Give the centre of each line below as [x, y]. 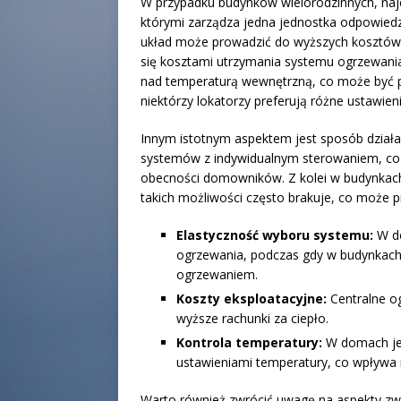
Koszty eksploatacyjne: [252, 298]
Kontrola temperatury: [249, 342]
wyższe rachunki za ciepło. [252, 318]
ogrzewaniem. [217, 274]
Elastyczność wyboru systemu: [275, 235]
